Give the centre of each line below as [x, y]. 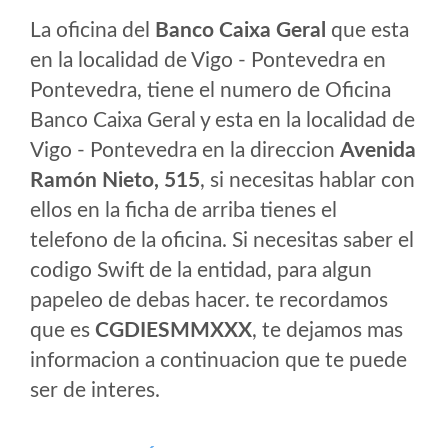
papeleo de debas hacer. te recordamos [209, 300]
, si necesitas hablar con [307, 180]
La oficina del [92, 30]
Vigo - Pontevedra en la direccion [185, 150]
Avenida [378, 150]
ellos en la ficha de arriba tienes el [183, 210]
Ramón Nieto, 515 [115, 180]
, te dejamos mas [327, 330]
